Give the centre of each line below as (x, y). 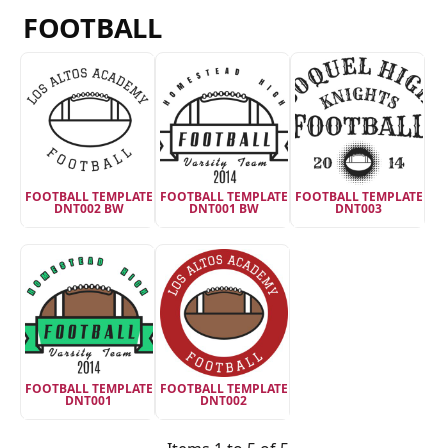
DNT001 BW (223, 208)
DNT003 (359, 208)
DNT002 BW (88, 208)
